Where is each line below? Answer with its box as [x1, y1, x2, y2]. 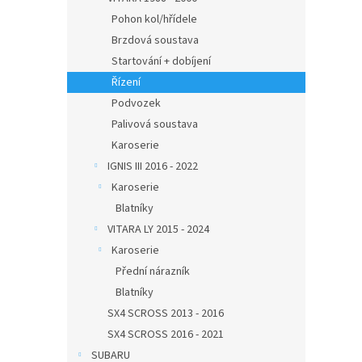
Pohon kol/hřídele [112, 11, 197, 27]
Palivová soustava [112, 116, 198, 133]
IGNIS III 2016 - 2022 [107, 158, 198, 175]
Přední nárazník [116, 263, 190, 280]
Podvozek [112, 95, 161, 112]
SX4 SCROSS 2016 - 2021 [107, 326, 224, 343]
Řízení [112, 74, 141, 90]
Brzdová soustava [112, 32, 199, 48]
